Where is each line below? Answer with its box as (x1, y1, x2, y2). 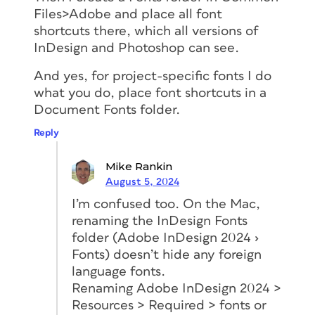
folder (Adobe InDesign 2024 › (72, 231, 259, 245)
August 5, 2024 (105, 176, 179, 187)
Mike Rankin (105, 159, 172, 173)
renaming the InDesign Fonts (72, 214, 247, 228)
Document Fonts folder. (34, 103, 180, 117)
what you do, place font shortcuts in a (34, 86, 266, 100)
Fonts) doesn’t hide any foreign (72, 247, 262, 262)
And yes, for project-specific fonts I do (34, 69, 271, 83)
